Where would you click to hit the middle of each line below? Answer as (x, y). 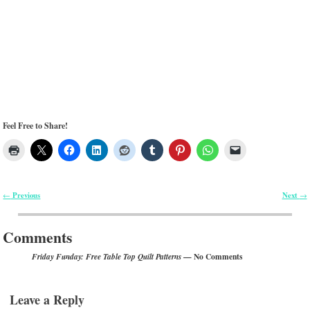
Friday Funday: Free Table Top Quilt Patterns (107, 256)
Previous (26, 195)
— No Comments (212, 256)
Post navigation (39, 205)
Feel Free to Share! (36, 126)
